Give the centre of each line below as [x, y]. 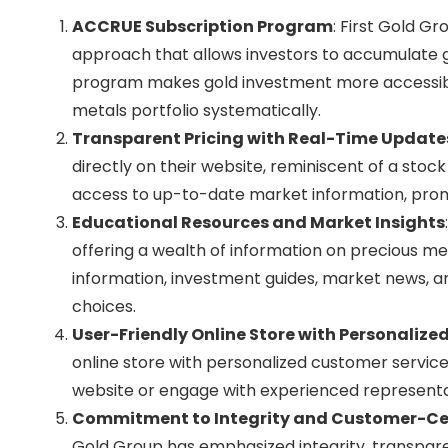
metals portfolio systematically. [196, 110]
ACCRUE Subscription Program [202, 26]
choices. [104, 306]
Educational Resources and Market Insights [258, 222]
